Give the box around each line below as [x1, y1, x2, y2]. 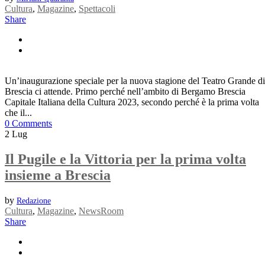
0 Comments [5, 118, 52, 129]
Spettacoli [79, 4, 115, 14]
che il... [5, 108, 32, 118]
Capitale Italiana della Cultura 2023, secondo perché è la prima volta [5, 97, 259, 108]
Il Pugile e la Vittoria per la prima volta [5, 151, 246, 167]
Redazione [17, 196, 51, 206]
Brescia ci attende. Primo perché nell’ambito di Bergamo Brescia [5, 86, 245, 97]
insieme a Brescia [5, 167, 111, 183]
